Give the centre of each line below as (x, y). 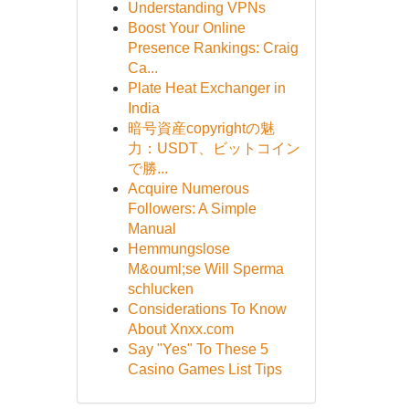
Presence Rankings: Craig (213, 48)
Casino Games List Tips (204, 369)
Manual (152, 229)
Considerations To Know (207, 309)
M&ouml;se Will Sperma (205, 269)
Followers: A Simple (192, 209)
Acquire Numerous (188, 189)
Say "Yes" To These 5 (198, 349)
